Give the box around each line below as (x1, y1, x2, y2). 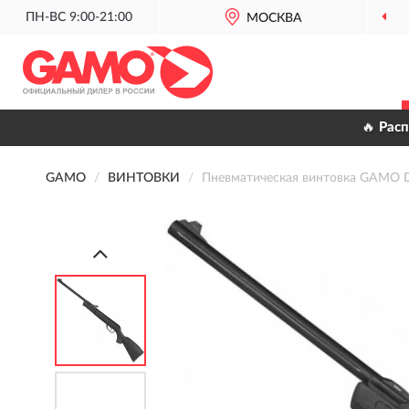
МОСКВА (246, 12, 303, 25)
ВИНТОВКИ (108, 172, 180, 184)
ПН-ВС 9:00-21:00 (26, 11, 133, 24)
